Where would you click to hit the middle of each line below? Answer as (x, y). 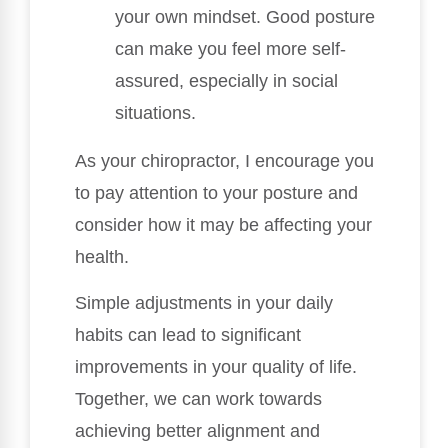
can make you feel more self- (230, 49)
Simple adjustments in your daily (204, 303)
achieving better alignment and (197, 431)
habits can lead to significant (188, 335)
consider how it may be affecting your (223, 225)
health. (102, 257)
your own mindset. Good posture (245, 17)
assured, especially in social (226, 81)
